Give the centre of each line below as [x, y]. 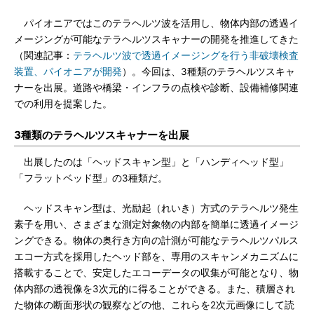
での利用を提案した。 [63, 104]
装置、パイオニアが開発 [68, 71]
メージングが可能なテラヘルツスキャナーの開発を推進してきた [156, 39]
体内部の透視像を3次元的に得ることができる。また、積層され [155, 289]
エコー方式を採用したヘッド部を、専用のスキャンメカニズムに [156, 257]
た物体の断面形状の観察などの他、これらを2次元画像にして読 [154, 305]
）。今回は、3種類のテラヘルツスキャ [209, 71]
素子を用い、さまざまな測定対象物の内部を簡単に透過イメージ [156, 224]
